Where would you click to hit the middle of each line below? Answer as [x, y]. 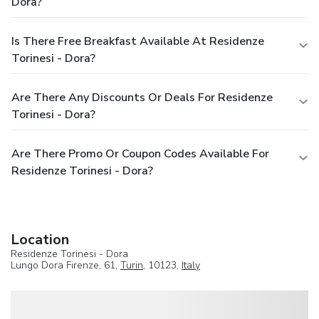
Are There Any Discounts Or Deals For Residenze [142, 97]
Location [40, 239]
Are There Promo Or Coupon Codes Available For [140, 153]
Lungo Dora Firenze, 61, [66, 265]
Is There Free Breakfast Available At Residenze [138, 41]
